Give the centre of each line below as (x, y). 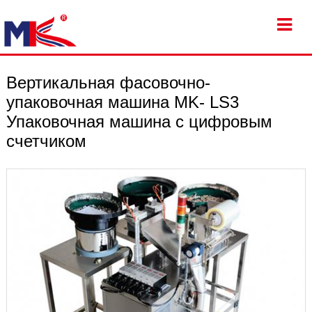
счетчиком (46, 141)
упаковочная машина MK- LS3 (122, 102)
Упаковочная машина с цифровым (139, 122)
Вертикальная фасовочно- (108, 83)
